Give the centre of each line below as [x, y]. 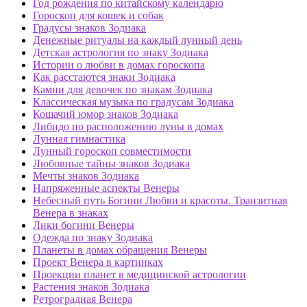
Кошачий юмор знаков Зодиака [106, 114]
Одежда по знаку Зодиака [93, 238]
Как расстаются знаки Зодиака [104, 77]
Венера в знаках [71, 213]
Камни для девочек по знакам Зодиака [123, 90]
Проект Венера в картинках [98, 262]
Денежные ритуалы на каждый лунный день [137, 40]
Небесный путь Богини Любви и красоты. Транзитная [160, 201]
